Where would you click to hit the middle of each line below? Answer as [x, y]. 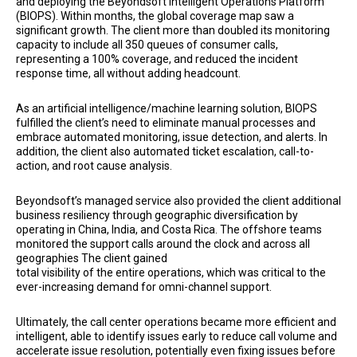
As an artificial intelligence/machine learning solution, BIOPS [167, 108]
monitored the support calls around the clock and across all [163, 243]
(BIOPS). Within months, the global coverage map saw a [155, 16]
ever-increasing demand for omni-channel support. [145, 286]
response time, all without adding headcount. [128, 73]
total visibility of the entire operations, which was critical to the [171, 272]
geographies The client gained [92, 258]
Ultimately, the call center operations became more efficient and [176, 322]
